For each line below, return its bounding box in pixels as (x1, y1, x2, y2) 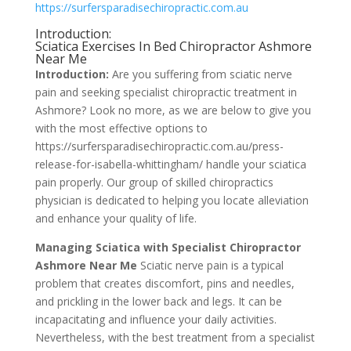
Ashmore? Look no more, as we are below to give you (34, 103, 311, 118)
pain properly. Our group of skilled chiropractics (34, 175, 273, 190)
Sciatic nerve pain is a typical (136, 258, 284, 273)
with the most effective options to (34, 121, 208, 136)
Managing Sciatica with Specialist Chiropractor (34, 240, 301, 255)
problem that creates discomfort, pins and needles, (34, 276, 295, 291)
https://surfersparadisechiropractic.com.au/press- (34, 139, 284, 154)
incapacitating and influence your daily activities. (34, 312, 277, 327)
